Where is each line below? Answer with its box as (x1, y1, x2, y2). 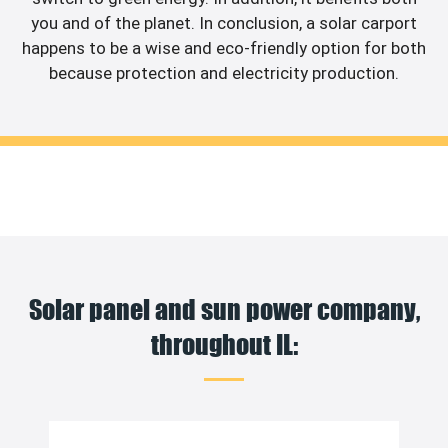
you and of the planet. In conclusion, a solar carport (31, 12, 417, 33)
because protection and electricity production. (49, 62, 399, 83)
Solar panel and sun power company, (28, 292, 420, 326)
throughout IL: (150, 327, 298, 361)
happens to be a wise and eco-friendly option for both (22, 37, 426, 58)
